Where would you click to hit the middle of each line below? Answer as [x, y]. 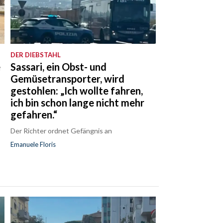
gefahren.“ [34, 114]
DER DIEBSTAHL [36, 55]
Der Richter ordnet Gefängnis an [61, 130]
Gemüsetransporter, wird [68, 78]
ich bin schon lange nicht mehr [78, 102]
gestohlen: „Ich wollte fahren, [77, 90]
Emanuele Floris [33, 144]
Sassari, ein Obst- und [59, 66]
